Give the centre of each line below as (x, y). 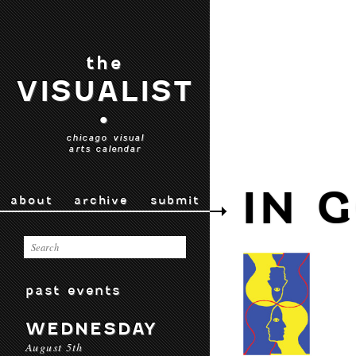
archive (101, 200)
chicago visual (105, 137)
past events (74, 290)
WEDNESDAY (92, 329)
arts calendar (105, 149)
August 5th (54, 347)
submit (174, 200)
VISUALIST (105, 91)
